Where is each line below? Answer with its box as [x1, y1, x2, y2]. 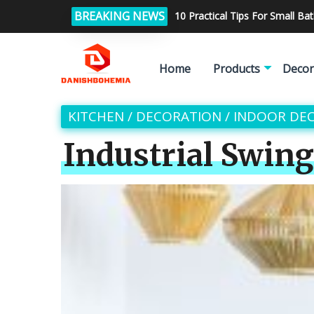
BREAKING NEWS [74, 8, 165, 24]
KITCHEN [68, 107, 124, 125]
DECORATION [136, 107, 221, 125]
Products [213, 61, 260, 76]
